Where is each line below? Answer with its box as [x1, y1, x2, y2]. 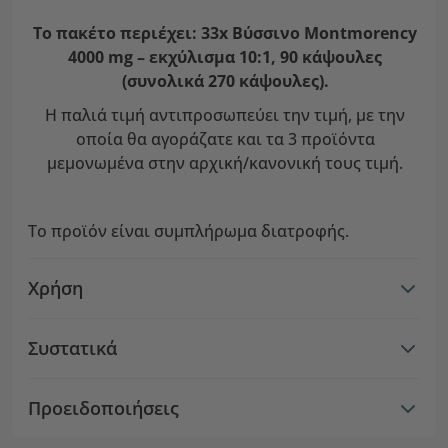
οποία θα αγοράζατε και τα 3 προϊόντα [75, 128, 375, 150]
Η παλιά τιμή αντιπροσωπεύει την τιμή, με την [45, 104, 405, 126]
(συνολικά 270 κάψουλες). [121, 70, 329, 92]
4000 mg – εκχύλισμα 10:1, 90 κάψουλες [68, 46, 382, 68]
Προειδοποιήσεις [28, 396, 179, 420]
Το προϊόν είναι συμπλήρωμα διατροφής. [28, 220, 349, 242]
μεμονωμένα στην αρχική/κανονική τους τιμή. [47, 152, 403, 174]
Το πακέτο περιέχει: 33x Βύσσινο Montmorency [33, 22, 417, 44]
